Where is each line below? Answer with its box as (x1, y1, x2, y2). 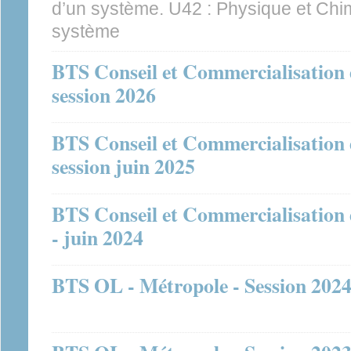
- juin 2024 (52, 223, 143, 252)
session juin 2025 (52, 151, 195, 181)
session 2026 (52, 80, 156, 110)
